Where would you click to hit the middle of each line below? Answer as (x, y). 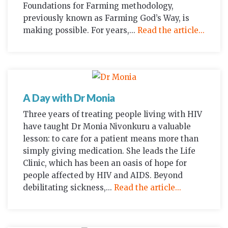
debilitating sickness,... (68, 188)
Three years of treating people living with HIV (112, 115)
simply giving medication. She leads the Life (109, 151)
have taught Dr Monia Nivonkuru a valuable (107, 127)
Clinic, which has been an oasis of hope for (105, 163)
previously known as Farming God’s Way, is (106, 18)
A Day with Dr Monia (69, 98)
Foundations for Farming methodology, (98, 6)
